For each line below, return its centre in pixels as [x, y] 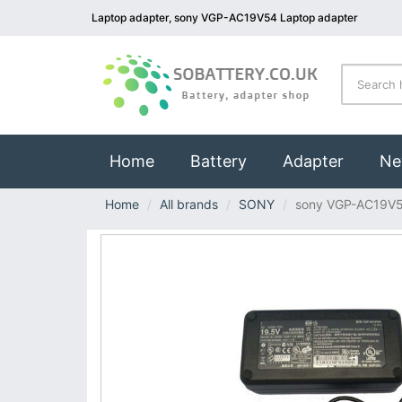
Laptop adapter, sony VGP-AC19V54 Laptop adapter [225, 17]
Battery [218, 161]
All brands [189, 204]
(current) [188, 160]
